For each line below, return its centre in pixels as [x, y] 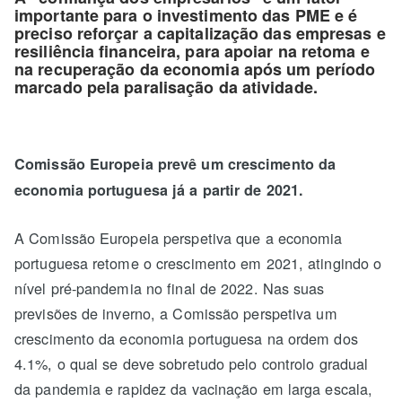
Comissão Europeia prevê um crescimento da [175, 164]
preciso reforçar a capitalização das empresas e [200, 33]
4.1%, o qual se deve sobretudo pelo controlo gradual [192, 364]
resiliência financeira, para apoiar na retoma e [192, 51]
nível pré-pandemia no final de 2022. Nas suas [170, 288]
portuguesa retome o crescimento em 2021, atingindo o [198, 263]
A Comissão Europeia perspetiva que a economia [179, 238]
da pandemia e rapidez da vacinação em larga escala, [194, 389]
